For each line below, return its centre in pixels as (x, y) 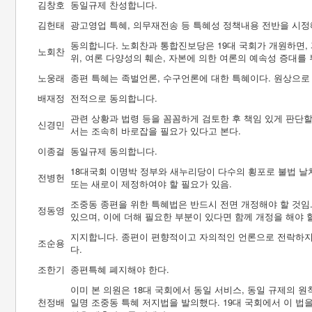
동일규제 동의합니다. (114, 151)
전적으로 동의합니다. (114, 98)
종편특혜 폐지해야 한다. (120, 269)
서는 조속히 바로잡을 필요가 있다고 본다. (156, 131)
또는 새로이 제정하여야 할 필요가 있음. (151, 184)
